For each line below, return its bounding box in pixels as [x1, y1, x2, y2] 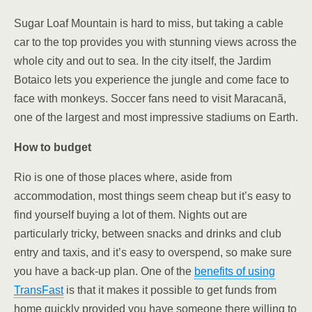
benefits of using [194, 265, 275, 277]
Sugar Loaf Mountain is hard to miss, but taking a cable [14, 17, 283, 29]
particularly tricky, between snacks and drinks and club [14, 228, 281, 240]
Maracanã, [234, 93, 286, 104]
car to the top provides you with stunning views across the [14, 36, 297, 48]
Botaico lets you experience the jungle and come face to [14, 74, 289, 86]
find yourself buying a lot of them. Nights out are [14, 209, 247, 221]
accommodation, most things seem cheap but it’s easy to [14, 190, 291, 202]
